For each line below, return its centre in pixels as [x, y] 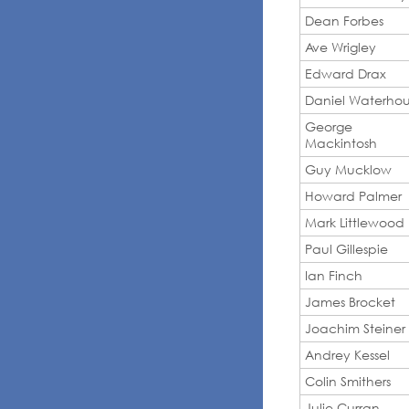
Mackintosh [341, 142]
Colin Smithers [348, 381]
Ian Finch [334, 275]
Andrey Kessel [347, 354]
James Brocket [350, 301]
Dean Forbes [344, 20]
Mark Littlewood [355, 222]
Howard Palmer [353, 195]
